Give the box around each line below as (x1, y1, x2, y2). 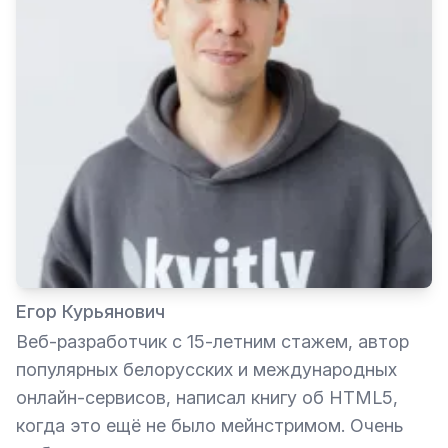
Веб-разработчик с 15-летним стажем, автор (16, 331, 409, 353)
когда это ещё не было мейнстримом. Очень (16, 415, 403, 437)
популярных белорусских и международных (16, 359, 397, 381)
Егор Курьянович (16, 301, 165, 323)
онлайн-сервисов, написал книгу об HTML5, (16, 387, 398, 409)
